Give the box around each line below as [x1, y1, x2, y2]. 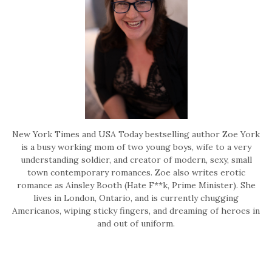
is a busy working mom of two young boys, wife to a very [21, 141, 251, 153]
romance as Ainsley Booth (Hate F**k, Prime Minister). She [16, 180, 256, 191]
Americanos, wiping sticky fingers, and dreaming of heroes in [12, 205, 260, 217]
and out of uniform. [97, 218, 175, 229]
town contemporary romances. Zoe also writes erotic [27, 167, 245, 178]
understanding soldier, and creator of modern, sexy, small [20, 154, 252, 166]
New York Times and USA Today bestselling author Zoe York [12, 129, 260, 140]
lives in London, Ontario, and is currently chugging [33, 192, 239, 204]
